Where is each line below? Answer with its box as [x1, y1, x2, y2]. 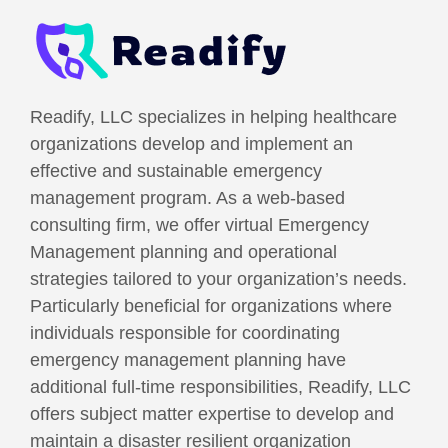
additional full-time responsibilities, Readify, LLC [30, 377, 411, 397]
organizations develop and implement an [30, 134, 353, 154]
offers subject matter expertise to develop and [30, 404, 394, 424]
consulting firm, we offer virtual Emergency [30, 215, 369, 235]
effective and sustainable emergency [30, 161, 322, 181]
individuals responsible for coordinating [30, 323, 340, 343]
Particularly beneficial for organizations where [30, 296, 392, 316]
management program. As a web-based [30, 188, 345, 208]
